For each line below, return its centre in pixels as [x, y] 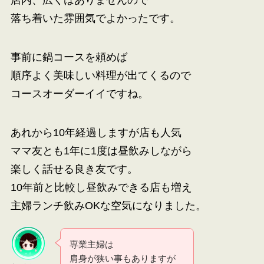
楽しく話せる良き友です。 [74, 169]
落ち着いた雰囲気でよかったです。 [95, 18]
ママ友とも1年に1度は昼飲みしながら [101, 151]
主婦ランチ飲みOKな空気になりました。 [108, 206]
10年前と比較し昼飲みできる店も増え [101, 188]
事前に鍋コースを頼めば [69, 57]
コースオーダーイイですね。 [79, 94]
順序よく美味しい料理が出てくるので [100, 76]
